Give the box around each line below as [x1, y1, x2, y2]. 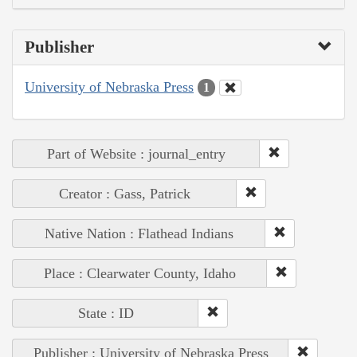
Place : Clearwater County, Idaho [44, 265, 236, 282]
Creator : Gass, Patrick [59, 186, 190, 202]
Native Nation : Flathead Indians [45, 226, 233, 242]
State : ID [77, 305, 134, 322]
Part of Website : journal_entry [47, 146, 226, 163]
